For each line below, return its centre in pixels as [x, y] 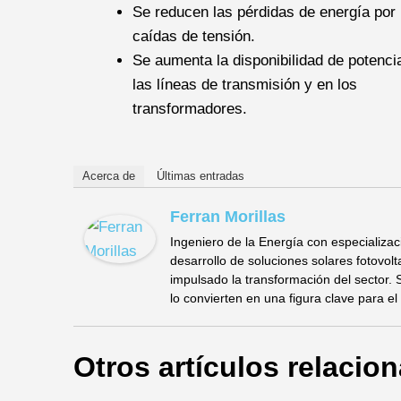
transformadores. [189, 108]
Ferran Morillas [228, 216]
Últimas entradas [200, 175]
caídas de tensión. [193, 36]
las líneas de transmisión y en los [244, 84]
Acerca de [109, 175]
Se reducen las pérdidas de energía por [264, 12]
